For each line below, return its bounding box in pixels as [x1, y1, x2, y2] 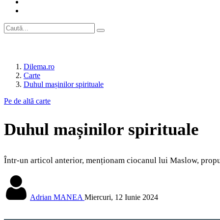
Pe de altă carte [4, 97, 51, 105]
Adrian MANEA [30, 193, 82, 202]
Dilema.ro [24, 62, 55, 71]
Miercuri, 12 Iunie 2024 [84, 193, 158, 202]
